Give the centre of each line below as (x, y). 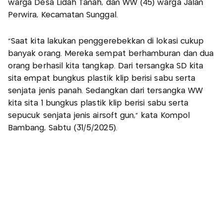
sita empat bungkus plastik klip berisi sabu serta (102, 79)
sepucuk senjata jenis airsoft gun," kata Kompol (99, 116)
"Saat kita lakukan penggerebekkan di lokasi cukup (106, 42)
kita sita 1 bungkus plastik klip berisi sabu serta (98, 104)
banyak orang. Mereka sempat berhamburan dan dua (111, 54)
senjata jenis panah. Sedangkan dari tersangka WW (106, 91)
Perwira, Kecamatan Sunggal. (63, 15)
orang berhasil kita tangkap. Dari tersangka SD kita (106, 66)
